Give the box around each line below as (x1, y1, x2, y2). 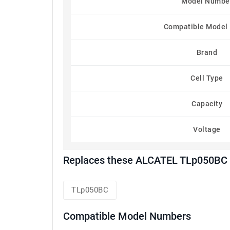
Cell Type (190, 74, 223, 82)
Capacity (191, 100, 222, 108)
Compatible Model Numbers (63, 210, 191, 222)
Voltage (193, 125, 221, 133)
